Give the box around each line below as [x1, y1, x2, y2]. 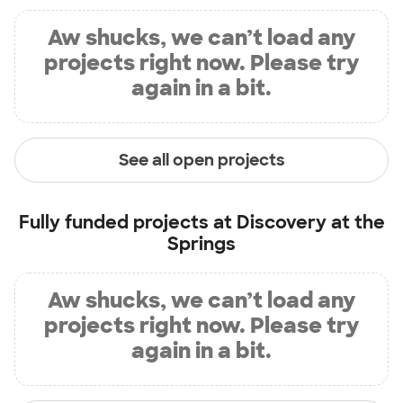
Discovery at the [236, 210, 385, 234]
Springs [167, 232, 236, 255]
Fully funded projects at [18, 210, 237, 234]
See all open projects [118, 148, 285, 171]
